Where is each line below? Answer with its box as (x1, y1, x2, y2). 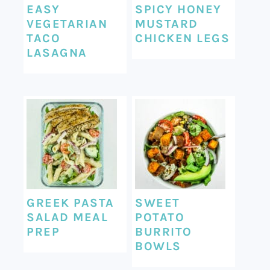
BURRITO (135, 224, 192, 239)
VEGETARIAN (27, 16, 108, 31)
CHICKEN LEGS (135, 31, 230, 45)
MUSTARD (135, 16, 198, 31)
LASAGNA (27, 45, 87, 60)
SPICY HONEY (135, 2, 222, 16)
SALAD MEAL (27, 210, 108, 224)
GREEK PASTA (27, 195, 115, 210)
